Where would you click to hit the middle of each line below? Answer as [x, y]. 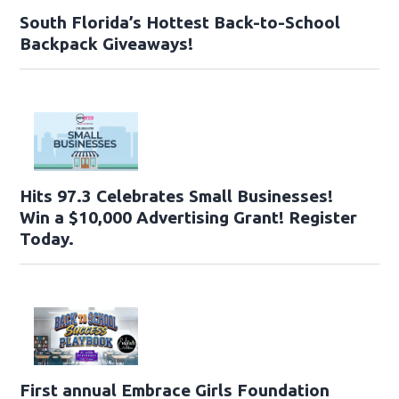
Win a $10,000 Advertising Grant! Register [189, 217]
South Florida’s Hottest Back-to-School [180, 23]
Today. [47, 238]
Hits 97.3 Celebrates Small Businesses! [177, 195]
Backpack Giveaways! [107, 44]
